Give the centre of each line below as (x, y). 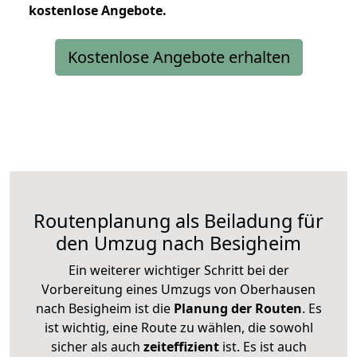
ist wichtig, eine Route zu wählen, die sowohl (178, 327)
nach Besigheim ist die (103, 308)
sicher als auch (97, 346)
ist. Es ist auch (263, 346)
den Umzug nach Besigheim (178, 243)
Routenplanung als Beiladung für (178, 220)
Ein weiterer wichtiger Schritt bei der (178, 270)
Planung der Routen (236, 308)
